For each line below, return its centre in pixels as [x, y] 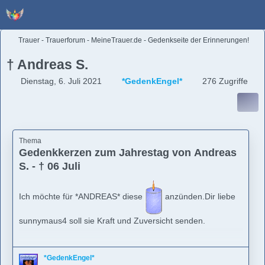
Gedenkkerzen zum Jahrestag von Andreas [128, 153]
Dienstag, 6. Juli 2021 [61, 81]
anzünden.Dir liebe [199, 196]
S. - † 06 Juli [50, 166]
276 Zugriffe [224, 81]
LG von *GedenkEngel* [62, 244]
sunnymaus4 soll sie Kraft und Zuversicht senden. [112, 221]
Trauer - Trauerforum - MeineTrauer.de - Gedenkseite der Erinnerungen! [134, 40]
